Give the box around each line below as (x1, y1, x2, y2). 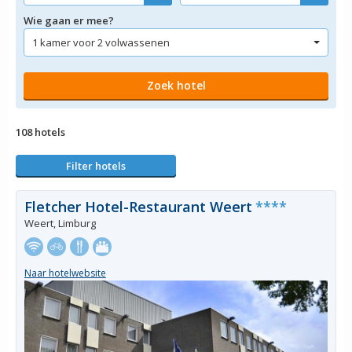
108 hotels (16, 125, 65, 139)
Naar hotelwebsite (24, 266, 106, 280)
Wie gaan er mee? (24, 13, 114, 27)
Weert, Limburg (24, 216, 96, 230)
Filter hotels (66, 159, 126, 173)
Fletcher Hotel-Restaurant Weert (24, 197, 252, 216)
